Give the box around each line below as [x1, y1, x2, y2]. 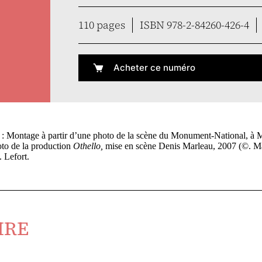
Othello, [73, 141, 103, 151]
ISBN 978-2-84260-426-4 [139, 18, 249, 32]
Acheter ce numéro [113, 62, 195, 73]
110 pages [78, 18, 125, 32]
